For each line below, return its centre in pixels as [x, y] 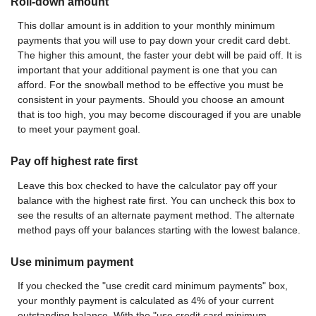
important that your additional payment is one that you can [147, 70]
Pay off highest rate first [74, 162]
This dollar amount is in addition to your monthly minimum [146, 26]
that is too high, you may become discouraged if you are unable [159, 115]
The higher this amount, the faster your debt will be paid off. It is [160, 55]
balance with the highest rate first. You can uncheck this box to [157, 200]
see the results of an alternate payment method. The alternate [156, 215]
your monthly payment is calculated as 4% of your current [146, 301]
